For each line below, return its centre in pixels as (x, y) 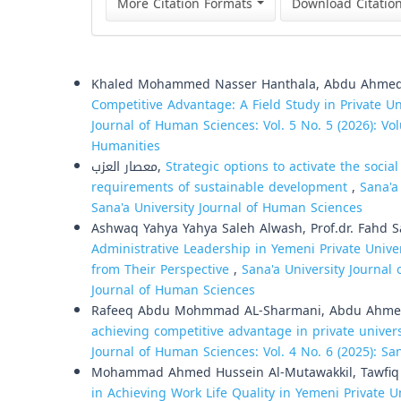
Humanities (126, 146)
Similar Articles (146, 64)
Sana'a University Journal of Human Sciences (227, 208)
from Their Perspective (162, 270)
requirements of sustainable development (222, 188)
